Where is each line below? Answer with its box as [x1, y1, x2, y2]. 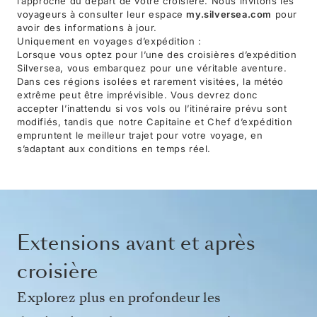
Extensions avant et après [17, 229, 255, 257]
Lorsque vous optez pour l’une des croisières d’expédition [17, 48, 297, 60]
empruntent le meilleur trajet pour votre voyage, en [17, 129, 263, 141]
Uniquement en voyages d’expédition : [17, 35, 202, 47]
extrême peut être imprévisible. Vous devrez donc [17, 88, 258, 100]
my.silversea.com [186, 8, 272, 20]
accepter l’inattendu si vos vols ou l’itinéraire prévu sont [17, 102, 287, 114]
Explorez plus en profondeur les [17, 287, 221, 307]
